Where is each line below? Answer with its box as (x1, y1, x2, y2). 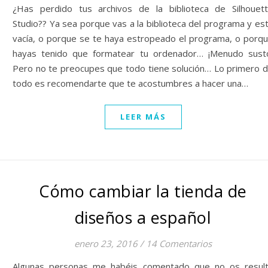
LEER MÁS (120, 111, 166, 122)
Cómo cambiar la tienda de (39, 180, 247, 202)
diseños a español (74, 206, 212, 229)
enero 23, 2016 (74, 237, 138, 249)
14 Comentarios (146, 237, 212, 249)
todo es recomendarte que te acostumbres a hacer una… (13, 77, 248, 89)
